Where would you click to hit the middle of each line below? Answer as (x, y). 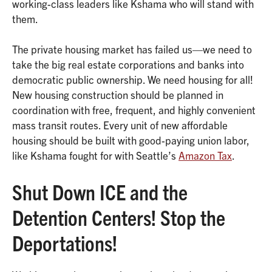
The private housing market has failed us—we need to (132, 49)
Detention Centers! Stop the (119, 216)
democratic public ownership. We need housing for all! (133, 80)
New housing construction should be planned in (118, 95)
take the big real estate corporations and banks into (128, 64)
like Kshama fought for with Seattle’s (95, 155)
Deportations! (65, 242)
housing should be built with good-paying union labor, (131, 140)
